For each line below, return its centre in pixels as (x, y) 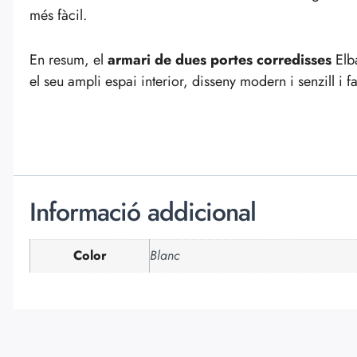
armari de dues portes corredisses (220, 59)
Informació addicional (143, 212)
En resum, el (69, 59)
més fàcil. (58, 15)
